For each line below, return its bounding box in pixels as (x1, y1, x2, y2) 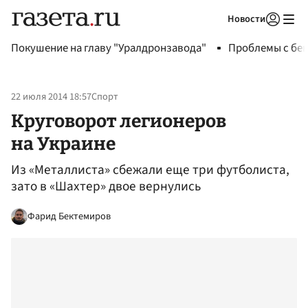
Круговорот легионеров (11, 109, 226, 132)
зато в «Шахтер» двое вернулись (11, 177, 201, 197)
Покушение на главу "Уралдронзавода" (11, 40, 206, 56)
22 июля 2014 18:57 (11, 89, 91, 104)
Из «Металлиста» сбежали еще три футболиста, (11, 160, 289, 180)
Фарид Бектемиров (27, 208, 111, 223)
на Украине (11, 132, 115, 155)
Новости (228, 12, 265, 26)
